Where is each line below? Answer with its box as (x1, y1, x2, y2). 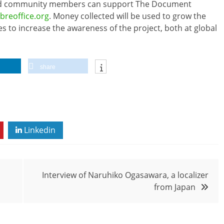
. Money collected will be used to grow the (49, 10, 206, 22)
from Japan (154, 181, 195, 193)
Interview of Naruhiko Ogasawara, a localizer (42, 169, 208, 181)
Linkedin (22, 124, 55, 136)
